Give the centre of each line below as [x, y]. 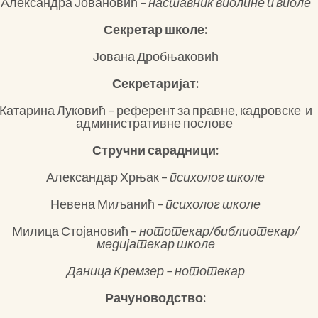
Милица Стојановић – [76, 231]
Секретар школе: [156, 29]
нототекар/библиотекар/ [219, 231]
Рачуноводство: [156, 297]
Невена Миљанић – [108, 204]
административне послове [156, 123]
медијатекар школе [155, 243]
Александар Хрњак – [108, 177]
